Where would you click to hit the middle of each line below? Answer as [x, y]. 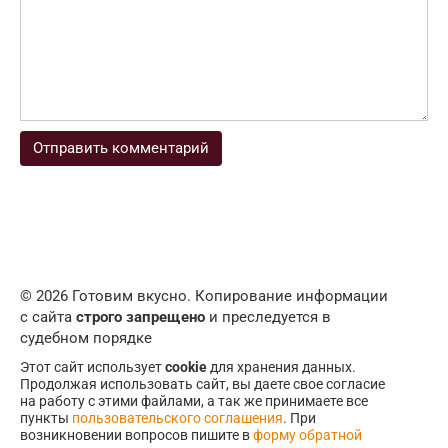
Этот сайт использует [92, 367]
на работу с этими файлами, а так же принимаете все [194, 401]
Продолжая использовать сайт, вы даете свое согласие [202, 384]
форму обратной [307, 435]
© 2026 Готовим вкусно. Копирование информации [204, 296]
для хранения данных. [281, 367]
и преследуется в [268, 317]
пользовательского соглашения [177, 418]
